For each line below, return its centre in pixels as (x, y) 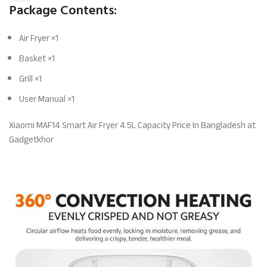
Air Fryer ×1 (39, 38)
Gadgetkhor (32, 139)
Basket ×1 (37, 58)
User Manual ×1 (47, 99)
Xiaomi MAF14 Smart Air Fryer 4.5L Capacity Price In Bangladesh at (133, 125)
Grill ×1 (31, 79)
